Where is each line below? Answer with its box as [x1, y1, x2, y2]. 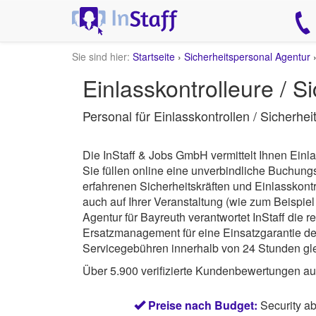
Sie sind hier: [72, 49, 130, 63]
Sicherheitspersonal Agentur [184, 49, 310, 63]
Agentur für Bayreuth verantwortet [83, 209, 253, 225]
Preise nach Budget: [148, 297, 258, 314]
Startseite [133, 49, 175, 63]
